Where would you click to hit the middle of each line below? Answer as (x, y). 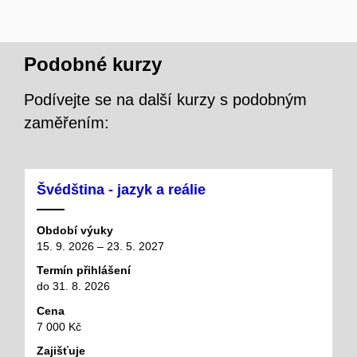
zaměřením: (67, 122)
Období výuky (75, 230)
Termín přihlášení (84, 271)
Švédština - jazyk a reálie (121, 189)
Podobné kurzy (93, 64)
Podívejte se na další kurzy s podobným (165, 99)
